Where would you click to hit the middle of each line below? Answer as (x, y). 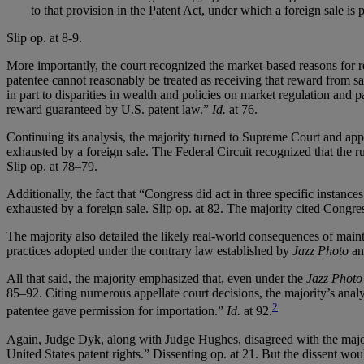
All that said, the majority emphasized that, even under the (156, 279)
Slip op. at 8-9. (44, 38)
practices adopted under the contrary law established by (149, 251)
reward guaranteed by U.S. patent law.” (109, 110)
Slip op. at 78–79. (52, 167)
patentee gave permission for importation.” (117, 311)
